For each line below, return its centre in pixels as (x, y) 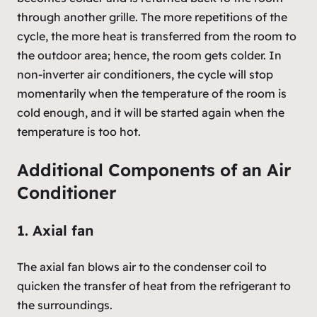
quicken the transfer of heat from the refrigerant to (154, 286)
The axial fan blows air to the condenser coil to (142, 266)
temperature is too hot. (79, 131)
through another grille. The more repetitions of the (152, 17)
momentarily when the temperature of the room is (152, 93)
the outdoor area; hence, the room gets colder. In (149, 55)
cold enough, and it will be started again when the (151, 112)
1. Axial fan (55, 230)
